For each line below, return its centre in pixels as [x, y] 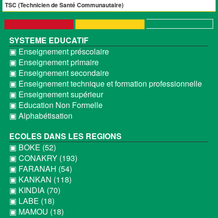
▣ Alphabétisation [41, 116]
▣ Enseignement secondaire [59, 73]
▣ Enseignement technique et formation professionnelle [105, 83]
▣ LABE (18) [32, 201]
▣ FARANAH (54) [40, 169]
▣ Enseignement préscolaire [59, 51]
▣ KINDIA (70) [35, 190]
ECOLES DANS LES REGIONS [65, 136]
